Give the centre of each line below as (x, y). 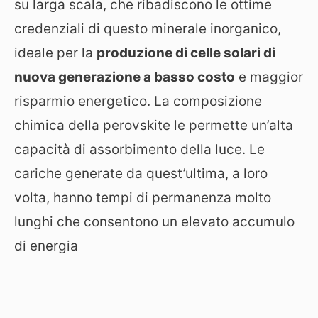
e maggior (269, 77)
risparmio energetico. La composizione (138, 101)
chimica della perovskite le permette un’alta (154, 125)
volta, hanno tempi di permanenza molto (143, 198)
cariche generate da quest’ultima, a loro (141, 174)
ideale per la (55, 53)
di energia (46, 246)
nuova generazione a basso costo (125, 77)
